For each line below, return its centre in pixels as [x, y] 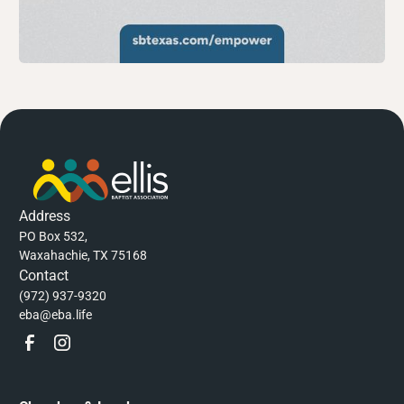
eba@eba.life [56, 315]
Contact [44, 276]
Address [45, 216]
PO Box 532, [54, 237]
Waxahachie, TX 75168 [83, 256]
